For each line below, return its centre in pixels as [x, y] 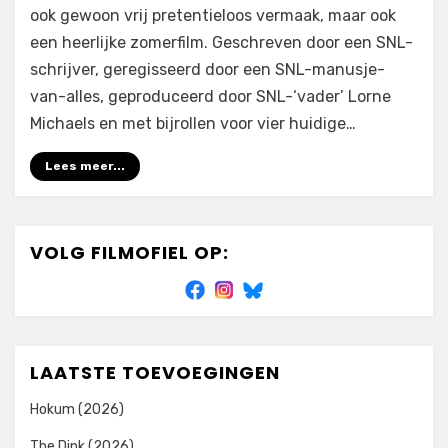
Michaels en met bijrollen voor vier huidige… [193, 123]
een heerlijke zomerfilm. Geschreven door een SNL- [221, 42]
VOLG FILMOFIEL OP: [129, 252]
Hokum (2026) [77, 409]
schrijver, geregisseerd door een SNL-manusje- [207, 69]
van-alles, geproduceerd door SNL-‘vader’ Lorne [210, 96]
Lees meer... [85, 166]
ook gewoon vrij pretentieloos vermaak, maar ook [213, 15]
